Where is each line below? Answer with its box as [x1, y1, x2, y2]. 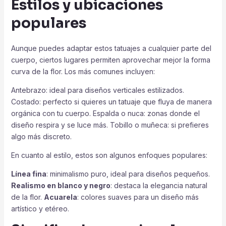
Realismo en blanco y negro [11, 181, 110, 190]
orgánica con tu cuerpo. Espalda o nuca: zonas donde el [11, 108, 200, 118]
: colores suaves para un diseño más [77, 192, 199, 201]
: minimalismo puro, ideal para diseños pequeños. [46, 169, 210, 178]
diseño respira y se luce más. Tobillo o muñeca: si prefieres [11, 120, 209, 129]
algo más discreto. [11, 132, 72, 141]
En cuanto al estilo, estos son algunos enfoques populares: [11, 150, 207, 159]
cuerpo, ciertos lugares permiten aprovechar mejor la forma [11, 55, 210, 64]
